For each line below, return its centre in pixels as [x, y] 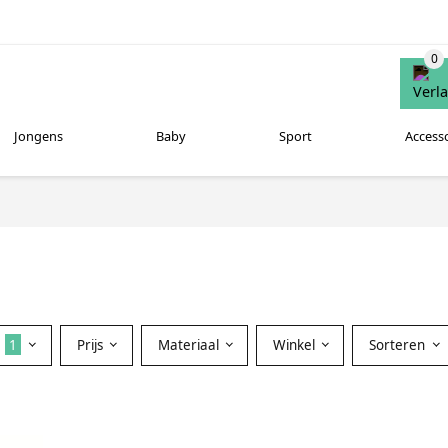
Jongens [39, 136]
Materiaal [190, 344]
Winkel [295, 344]
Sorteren [399, 344]
